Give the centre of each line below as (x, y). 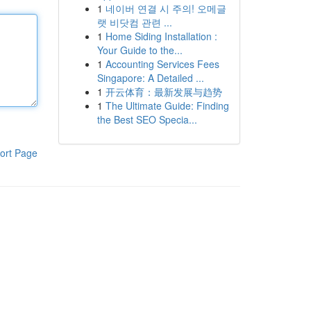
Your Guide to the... (140, 50)
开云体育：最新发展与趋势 (163, 92)
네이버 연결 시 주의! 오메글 (166, 8)
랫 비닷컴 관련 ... (134, 22)
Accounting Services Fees (162, 64)
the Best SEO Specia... (147, 119)
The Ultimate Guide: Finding (167, 106)
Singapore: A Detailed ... (150, 78)
